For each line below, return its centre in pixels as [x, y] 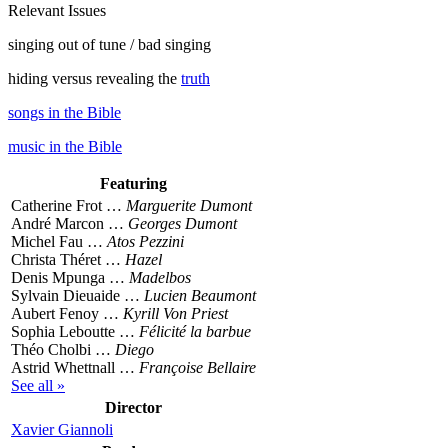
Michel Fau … [59, 241]
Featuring [133, 183]
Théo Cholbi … [63, 349]
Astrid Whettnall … [75, 367]
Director [133, 407]
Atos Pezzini [145, 241]
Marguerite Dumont [189, 205]
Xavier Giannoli [62, 429]
